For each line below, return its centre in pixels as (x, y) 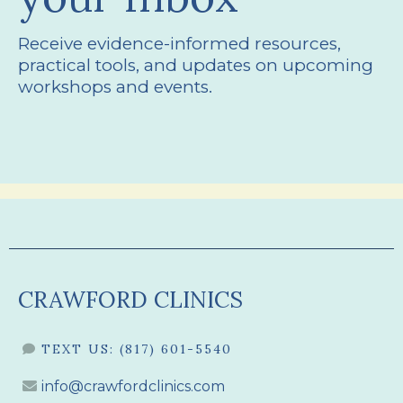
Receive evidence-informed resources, (179, 44)
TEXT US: (78, 349)
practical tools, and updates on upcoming (196, 65)
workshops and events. (115, 87)
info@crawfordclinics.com (133, 386)
